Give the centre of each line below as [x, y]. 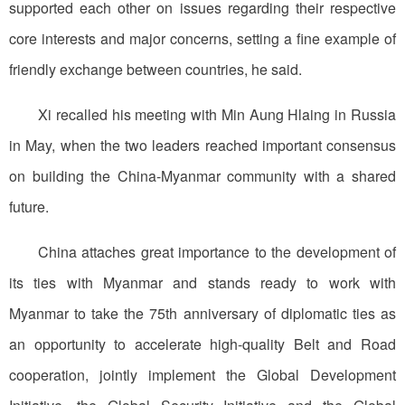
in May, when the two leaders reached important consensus [202, 146]
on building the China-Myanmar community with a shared [202, 176]
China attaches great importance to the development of [217, 252]
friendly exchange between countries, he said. [155, 70]
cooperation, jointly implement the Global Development [202, 375]
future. [29, 207]
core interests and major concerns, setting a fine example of [202, 39]
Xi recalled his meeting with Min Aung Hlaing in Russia [217, 115]
